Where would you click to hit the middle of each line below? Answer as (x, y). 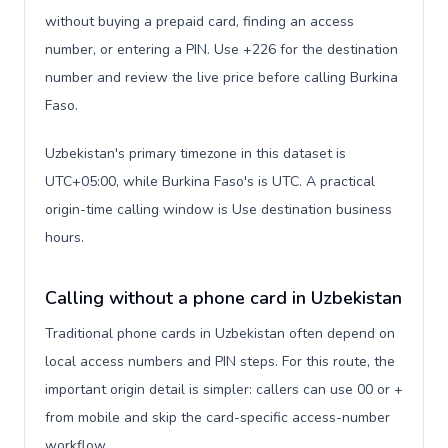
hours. (64, 237)
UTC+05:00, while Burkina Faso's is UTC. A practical (210, 181)
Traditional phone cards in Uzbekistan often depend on (220, 333)
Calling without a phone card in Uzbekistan (223, 298)
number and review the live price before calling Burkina (221, 77)
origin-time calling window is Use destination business (218, 209)
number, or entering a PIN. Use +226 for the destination (221, 49)
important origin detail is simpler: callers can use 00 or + (224, 389)
